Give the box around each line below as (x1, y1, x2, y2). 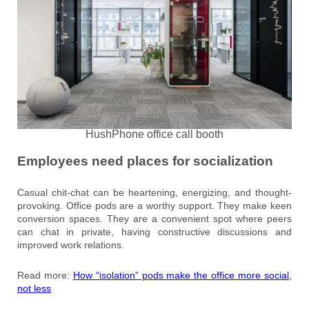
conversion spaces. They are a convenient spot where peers (17, 213, 292, 225)
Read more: (17, 270, 73, 281)
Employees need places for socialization (17, 154, 273, 169)
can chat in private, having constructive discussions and (17, 226, 292, 238)
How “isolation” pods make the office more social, (72, 270, 292, 281)
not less (17, 283, 51, 295)
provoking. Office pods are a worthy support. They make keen (17, 200, 292, 212)
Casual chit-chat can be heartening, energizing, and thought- (17, 187, 292, 199)
